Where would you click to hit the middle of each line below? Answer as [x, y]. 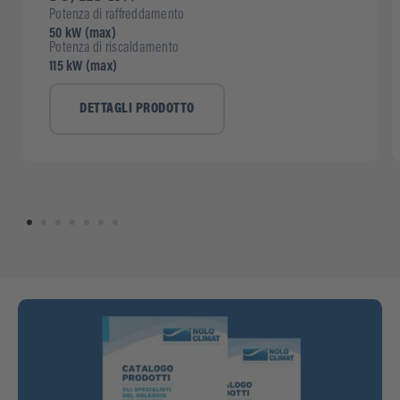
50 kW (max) [83, 33]
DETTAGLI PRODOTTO [137, 108]
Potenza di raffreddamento [117, 15]
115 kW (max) [83, 67]
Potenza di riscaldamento [114, 48]
